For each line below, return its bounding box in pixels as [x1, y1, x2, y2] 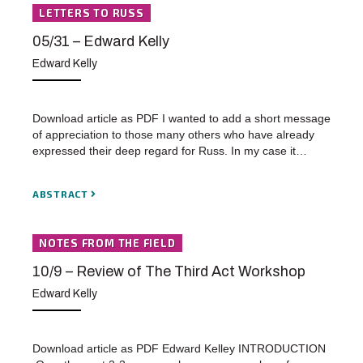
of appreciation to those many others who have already [32, 128, 314, 142]
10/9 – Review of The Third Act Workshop [32, 263, 305, 280]
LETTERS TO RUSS [39, 6, 144, 20]
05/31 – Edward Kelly [32, 33, 169, 50]
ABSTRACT [32, 187, 92, 199]
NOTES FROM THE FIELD [39, 237, 176, 250]
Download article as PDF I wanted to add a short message [32, 112, 331, 126]
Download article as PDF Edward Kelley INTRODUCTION [32, 342, 326, 356]
